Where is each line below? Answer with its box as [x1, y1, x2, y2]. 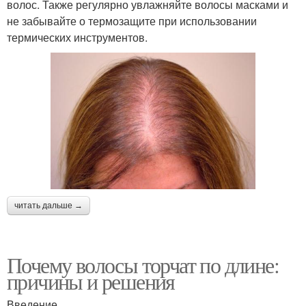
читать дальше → [14, 200, 83, 210]
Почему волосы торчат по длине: [7, 249, 279, 279]
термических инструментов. [7, 29, 148, 45]
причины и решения [7, 266, 175, 296]
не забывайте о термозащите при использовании [7, 12, 257, 29]
